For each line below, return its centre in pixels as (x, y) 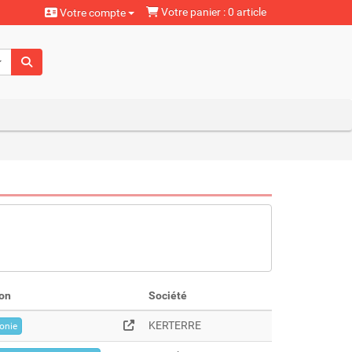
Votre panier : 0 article (213, 12)
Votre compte (93, 13)
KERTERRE (174, 325)
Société (169, 295)
